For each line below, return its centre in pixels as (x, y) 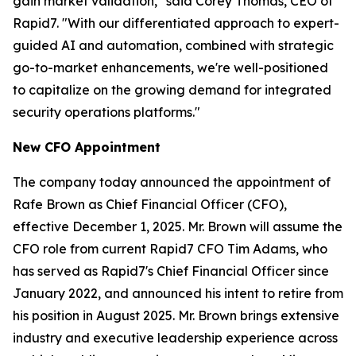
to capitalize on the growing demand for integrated (172, 90)
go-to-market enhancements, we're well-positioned (170, 68)
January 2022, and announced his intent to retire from (178, 293)
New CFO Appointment (87, 147)
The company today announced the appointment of (172, 182)
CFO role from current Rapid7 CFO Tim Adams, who (170, 249)
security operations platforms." (106, 112)
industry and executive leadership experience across (175, 338)
